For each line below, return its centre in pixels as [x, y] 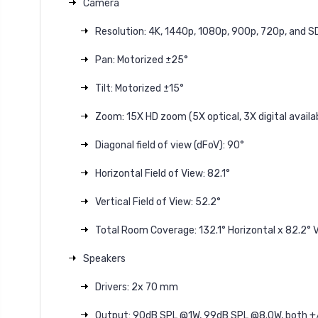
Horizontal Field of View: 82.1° [162, 173]
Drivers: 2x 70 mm [136, 287]
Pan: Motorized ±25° [141, 60]
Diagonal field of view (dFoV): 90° [169, 145]
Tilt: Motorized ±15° [139, 88]
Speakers [104, 258]
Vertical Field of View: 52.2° [158, 202]
